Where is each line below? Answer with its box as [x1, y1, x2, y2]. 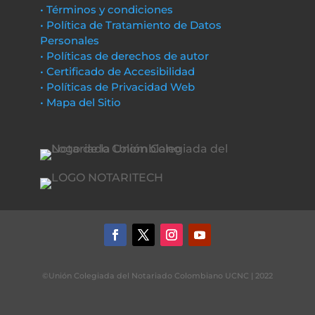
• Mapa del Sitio [39, 96, 124, 109]
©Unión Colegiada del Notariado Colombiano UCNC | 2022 [42, 271, 273, 281]
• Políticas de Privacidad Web [39, 80, 195, 94]
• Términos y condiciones [39, 3, 173, 16]
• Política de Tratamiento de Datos [39, 18, 221, 32]
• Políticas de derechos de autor [39, 49, 209, 63]
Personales [39, 34, 99, 47]
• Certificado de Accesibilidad [39, 65, 195, 78]
